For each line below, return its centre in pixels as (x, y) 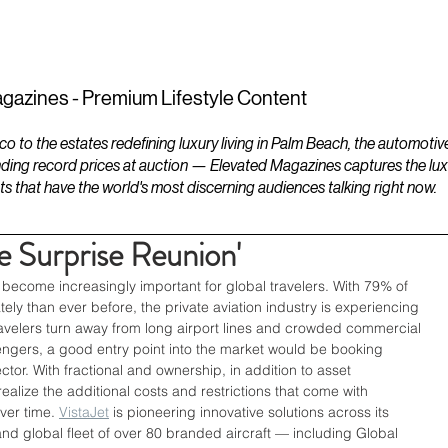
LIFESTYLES (204, 33)
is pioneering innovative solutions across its (251, 412)
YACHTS (345, 33)
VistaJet (84, 412)
